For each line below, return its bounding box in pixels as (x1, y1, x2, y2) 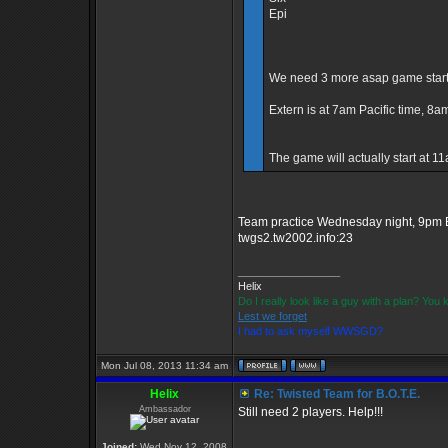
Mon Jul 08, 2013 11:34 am (101, 360, 228, 371)
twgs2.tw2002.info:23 (238, 231, 353, 245)
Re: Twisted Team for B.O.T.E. (251, 387, 420, 401)
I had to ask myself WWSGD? (238, 325, 383, 337)
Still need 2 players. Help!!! (238, 405, 383, 419)
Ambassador (138, 404, 191, 414)
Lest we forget (238, 310, 307, 322)
